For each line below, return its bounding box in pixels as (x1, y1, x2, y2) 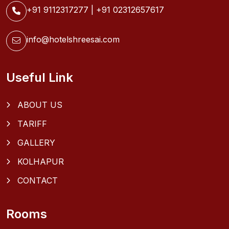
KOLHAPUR (17, 156, 64, 167)
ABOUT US (17, 100, 62, 110)
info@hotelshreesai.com (27, 34, 120, 45)
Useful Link (6, 70, 73, 85)
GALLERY (17, 138, 55, 148)
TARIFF (17, 119, 47, 129)
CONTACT (17, 175, 58, 186)
